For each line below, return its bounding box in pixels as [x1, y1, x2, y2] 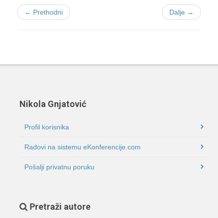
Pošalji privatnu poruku [24, 163, 94, 171]
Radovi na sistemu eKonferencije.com [24, 143, 141, 151]
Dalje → [169, 8, 194, 16]
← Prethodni [24, 8, 63, 16]
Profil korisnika [24, 123, 69, 131]
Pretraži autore [28, 201, 91, 212]
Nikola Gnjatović [19, 99, 86, 109]
